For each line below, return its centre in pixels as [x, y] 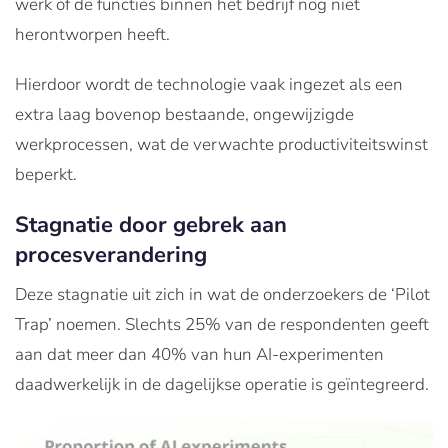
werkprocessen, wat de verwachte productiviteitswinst [221, 144]
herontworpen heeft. [92, 34]
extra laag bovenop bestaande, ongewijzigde [184, 114]
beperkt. [46, 174]
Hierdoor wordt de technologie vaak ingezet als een [209, 84]
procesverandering [111, 254]
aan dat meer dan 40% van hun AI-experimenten [199, 354]
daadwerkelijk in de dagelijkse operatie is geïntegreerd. [222, 384]
